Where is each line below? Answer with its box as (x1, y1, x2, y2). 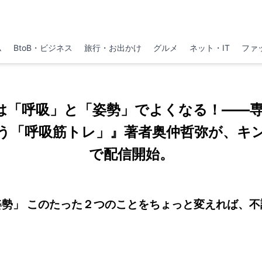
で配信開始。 (88, 146, 174, 163)
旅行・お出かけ (84, 43, 142, 53)
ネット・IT (189, 43, 230, 53)
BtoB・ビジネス (13, 43, 73, 53)
